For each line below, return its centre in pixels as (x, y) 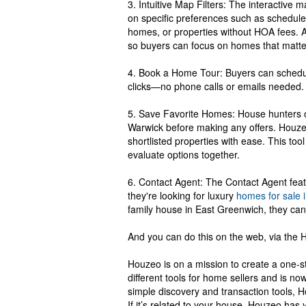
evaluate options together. (184, 155)
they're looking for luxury (182, 196)
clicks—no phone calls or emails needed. (216, 86)
